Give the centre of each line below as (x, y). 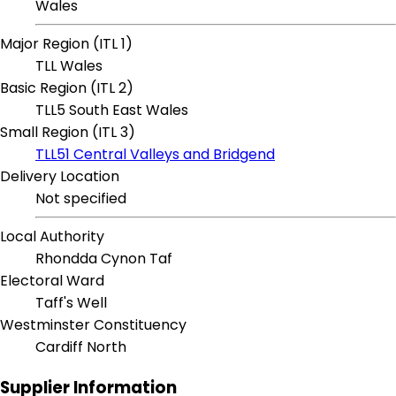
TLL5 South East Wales (112, 110)
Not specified (81, 199)
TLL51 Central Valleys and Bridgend (155, 155)
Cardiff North (81, 347)
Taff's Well (71, 303)
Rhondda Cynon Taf (104, 259)
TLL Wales (69, 66)
